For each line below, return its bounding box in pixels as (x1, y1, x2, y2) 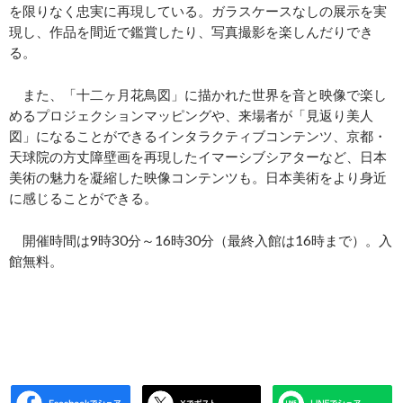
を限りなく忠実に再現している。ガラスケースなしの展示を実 (9, 3, 387, 20)
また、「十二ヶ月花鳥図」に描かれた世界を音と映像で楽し (9, 86, 387, 103)
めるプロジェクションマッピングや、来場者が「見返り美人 (9, 107, 373, 124)
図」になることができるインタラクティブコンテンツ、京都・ (9, 128, 387, 145)
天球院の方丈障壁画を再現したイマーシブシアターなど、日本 (9, 148, 387, 166)
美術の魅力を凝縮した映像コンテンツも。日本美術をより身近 (9, 169, 387, 186)
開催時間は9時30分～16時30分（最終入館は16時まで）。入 (9, 232, 392, 249)
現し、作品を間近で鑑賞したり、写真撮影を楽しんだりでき (9, 23, 373, 40)
